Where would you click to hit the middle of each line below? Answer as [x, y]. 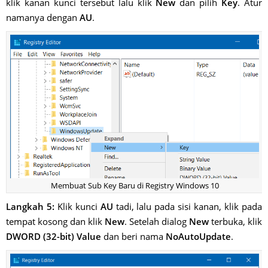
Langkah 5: [30, 207]
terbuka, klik [235, 222]
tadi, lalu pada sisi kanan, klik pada [188, 207]
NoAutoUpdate [198, 237]
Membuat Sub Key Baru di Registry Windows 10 [135, 186]
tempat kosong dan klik [55, 222]
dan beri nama [133, 237]
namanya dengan [43, 17]
